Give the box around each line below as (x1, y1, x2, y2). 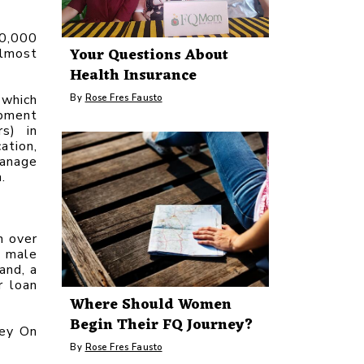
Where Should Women (70, 291, 232, 318)
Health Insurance (70, 62, 197, 89)
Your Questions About (70, 41, 228, 68)
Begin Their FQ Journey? (70, 311, 253, 338)
